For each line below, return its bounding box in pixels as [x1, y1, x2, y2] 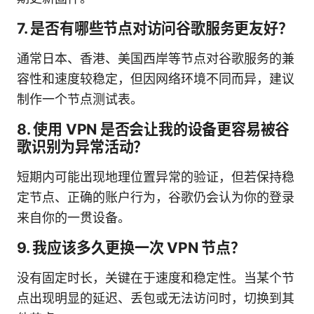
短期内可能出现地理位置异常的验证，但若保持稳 [17, 169, 294, 184]
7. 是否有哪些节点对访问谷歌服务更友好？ [17, 19, 293, 37]
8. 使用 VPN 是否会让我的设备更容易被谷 [17, 120, 290, 138]
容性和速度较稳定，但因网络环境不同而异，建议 [17, 71, 294, 86]
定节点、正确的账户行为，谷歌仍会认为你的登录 [17, 189, 294, 205]
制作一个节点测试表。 [17, 91, 143, 107]
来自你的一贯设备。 [17, 210, 130, 225]
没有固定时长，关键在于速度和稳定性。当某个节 [17, 270, 294, 285]
